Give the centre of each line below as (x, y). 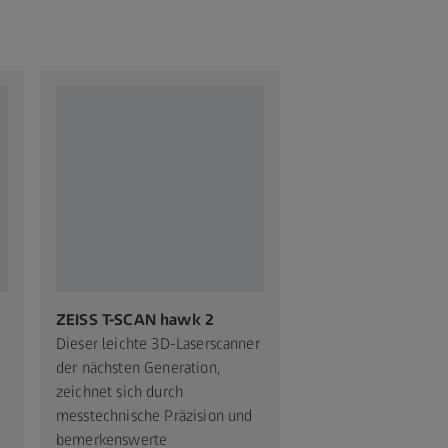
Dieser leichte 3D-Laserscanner (158, 343)
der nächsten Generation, (138, 367)
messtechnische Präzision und (154, 415)
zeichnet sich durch (120, 391)
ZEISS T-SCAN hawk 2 (135, 319)
